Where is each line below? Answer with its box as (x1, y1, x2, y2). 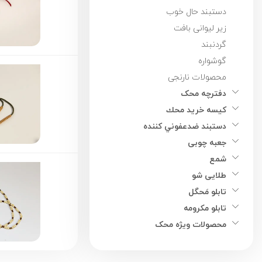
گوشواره (198, 53, 226, 68)
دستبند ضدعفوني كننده (143, 119, 226, 134)
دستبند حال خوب (166, 4, 226, 19)
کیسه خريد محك (166, 102, 226, 118)
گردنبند (201, 37, 226, 52)
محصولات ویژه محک (155, 217, 226, 232)
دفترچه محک (181, 86, 226, 101)
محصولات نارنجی (168, 70, 226, 85)
